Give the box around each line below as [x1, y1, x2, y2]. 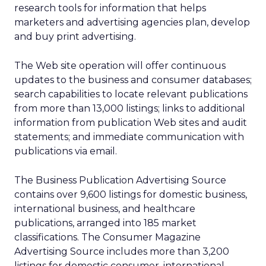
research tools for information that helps [14, 2, 206, 14]
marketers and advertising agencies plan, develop [14, 17, 250, 28]
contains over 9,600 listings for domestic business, [14, 189, 247, 200]
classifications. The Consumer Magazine [14, 232, 201, 243]
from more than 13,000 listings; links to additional [14, 103, 245, 114]
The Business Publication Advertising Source [14, 175, 226, 186]
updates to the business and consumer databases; [14, 74, 252, 85]
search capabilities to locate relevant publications [14, 88, 248, 100]
